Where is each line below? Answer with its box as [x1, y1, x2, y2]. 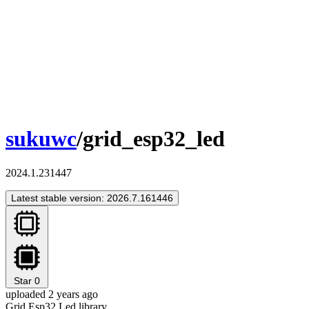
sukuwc [6, 126, 77, 152]
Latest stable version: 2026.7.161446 [11, 192, 173, 203]
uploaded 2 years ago [6, 288, 98, 300]
